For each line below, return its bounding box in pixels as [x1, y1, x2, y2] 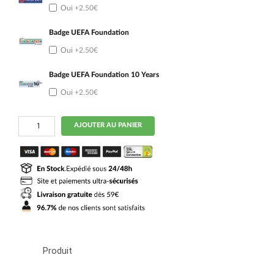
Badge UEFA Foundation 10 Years [49, 70, 159, 78]
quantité [18, 115, 45, 124]
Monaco [18, 161, 45, 170]
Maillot [18, 133, 40, 143]
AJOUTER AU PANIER [74, 122, 142, 129]
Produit [43, 245, 72, 257]
